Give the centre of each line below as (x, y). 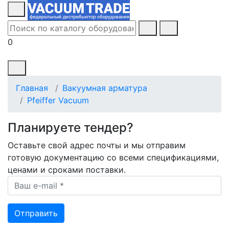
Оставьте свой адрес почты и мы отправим (97, 145)
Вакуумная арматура (105, 88)
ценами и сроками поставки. (67, 170)
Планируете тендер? (71, 128)
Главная (32, 88)
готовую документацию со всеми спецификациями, (113, 157)
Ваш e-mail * (32, 181)
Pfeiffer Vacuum (58, 100)
